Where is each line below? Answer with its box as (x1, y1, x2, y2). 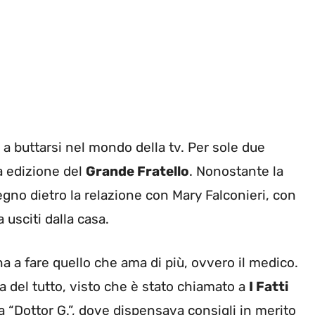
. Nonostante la (189, 162, 283, 179)
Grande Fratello (86, 162, 189, 179)
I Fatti (249, 278, 288, 295)
